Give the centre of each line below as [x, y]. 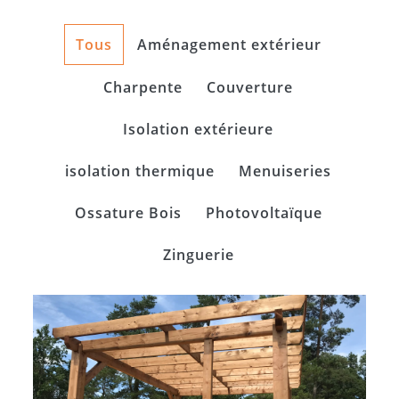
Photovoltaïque [264, 212]
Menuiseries [285, 171]
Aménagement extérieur [229, 44]
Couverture [250, 87]
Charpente [143, 87]
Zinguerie [198, 254]
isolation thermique [140, 171]
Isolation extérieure [198, 129]
